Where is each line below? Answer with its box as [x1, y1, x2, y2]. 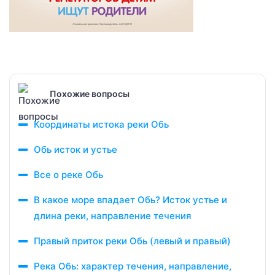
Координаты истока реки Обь [34, 118, 169, 130]
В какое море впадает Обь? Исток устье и [34, 194, 227, 206]
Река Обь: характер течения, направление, [34, 260, 231, 272]
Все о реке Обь [34, 169, 103, 180]
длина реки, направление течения [34, 210, 192, 222]
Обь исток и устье [34, 144, 117, 155]
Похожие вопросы [50, 88, 130, 99]
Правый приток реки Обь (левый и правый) [34, 235, 231, 247]
